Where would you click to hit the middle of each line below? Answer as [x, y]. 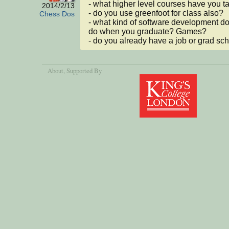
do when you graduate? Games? [147, 31]
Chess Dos [57, 14]
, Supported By [83, 70]
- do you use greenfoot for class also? [156, 13]
